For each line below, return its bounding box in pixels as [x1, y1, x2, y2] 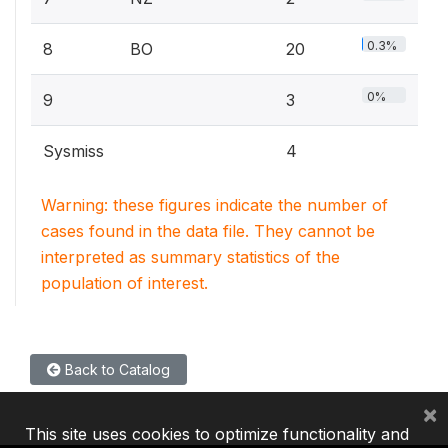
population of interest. [41, 273, 208, 293]
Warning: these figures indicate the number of [41, 195, 388, 215]
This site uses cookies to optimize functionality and [25, 424, 409, 444]
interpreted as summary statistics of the [41, 247, 340, 267]
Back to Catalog [61, 361, 170, 378]
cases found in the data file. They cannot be [41, 221, 375, 241]
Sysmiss [43, 141, 104, 161]
